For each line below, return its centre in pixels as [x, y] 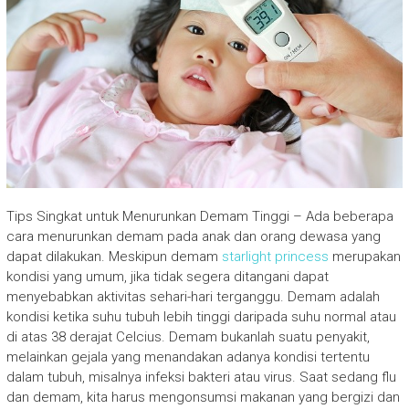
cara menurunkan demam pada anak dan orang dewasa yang [193, 236]
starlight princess [275, 256]
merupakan [364, 256]
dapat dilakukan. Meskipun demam [114, 256]
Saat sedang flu [347, 377]
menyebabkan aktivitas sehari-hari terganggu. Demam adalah [193, 296]
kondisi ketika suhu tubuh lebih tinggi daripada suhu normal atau [201, 316]
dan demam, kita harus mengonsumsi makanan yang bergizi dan [203, 397]
